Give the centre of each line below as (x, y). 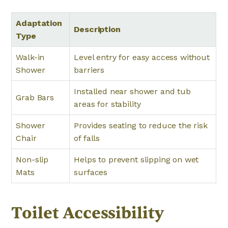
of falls (87, 138)
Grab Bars (35, 97)
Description (97, 29)
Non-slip (32, 160)
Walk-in (30, 57)
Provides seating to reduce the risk (141, 125)
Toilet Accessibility (88, 213)
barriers (89, 70)
